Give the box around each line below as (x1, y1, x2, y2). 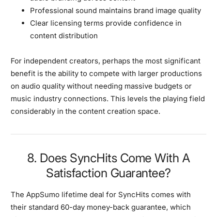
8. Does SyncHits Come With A (27, 150, 190, 165)
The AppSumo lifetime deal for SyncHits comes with (11, 189, 191, 199)
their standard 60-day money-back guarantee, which (11, 202, 191, 212)
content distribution (30, 31, 98, 40)
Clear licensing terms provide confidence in (30, 18, 182, 28)
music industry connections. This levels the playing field (11, 93, 205, 103)
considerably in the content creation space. (11, 106, 161, 116)
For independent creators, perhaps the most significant (11, 56, 201, 65)
